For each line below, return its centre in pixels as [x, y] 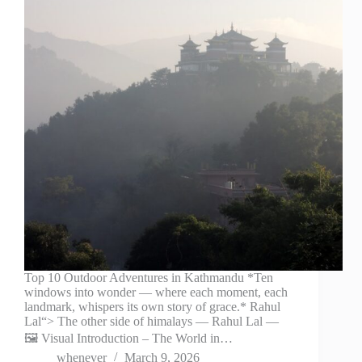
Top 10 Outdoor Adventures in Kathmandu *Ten [149, 278]
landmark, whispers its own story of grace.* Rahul [152, 307]
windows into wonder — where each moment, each [156, 293]
